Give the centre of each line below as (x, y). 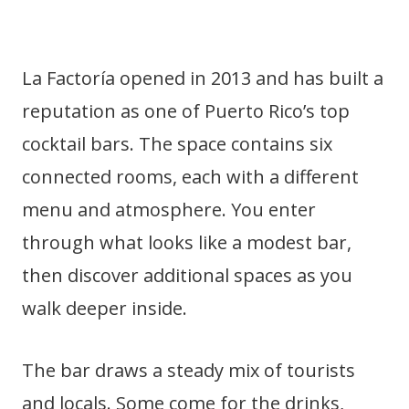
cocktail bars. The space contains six (177, 143)
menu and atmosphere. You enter (169, 209)
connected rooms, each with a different (190, 176)
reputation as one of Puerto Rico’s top (186, 110)
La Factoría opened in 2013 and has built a (203, 78)
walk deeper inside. (105, 308)
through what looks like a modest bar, (187, 242)
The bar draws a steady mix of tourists (189, 370)
